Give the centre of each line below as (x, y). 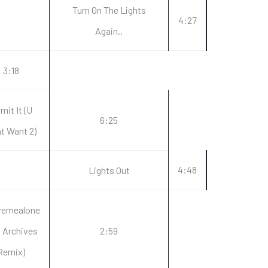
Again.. (109, 31)
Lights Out (109, 170)
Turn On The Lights (109, 10)
